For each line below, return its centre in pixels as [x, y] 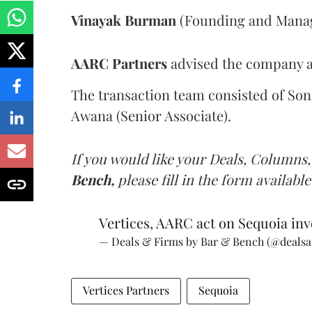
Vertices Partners [126, 290]
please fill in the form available [214, 179]
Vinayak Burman [124, 19]
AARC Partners [119, 63]
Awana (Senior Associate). [151, 115]
